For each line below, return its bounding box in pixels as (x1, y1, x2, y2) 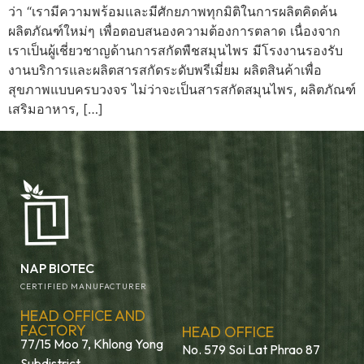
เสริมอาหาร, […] (8, 101, 103, 118)
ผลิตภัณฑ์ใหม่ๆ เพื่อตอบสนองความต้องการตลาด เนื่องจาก (8, 23, 340, 40)
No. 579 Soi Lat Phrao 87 (182, 340, 320, 357)
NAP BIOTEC (20, 259, 94, 276)
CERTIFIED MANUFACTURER (20, 280, 147, 292)
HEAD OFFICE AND (20, 305, 145, 325)
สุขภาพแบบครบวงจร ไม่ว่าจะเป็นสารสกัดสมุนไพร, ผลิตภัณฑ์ (8, 81, 356, 98)
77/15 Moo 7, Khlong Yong (20, 335, 163, 352)
